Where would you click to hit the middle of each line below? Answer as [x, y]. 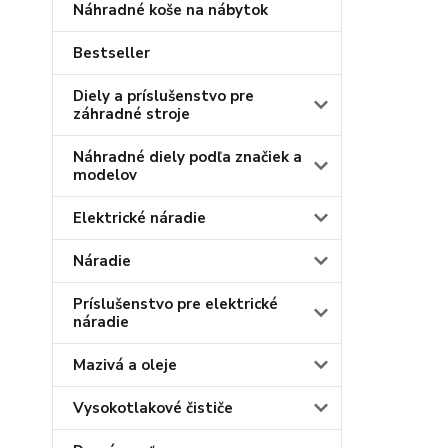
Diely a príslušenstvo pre [163, 96]
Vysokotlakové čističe [153, 408]
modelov [105, 175]
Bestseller [111, 53]
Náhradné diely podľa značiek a [187, 157]
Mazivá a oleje [125, 365]
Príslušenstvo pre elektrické [175, 304]
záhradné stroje [131, 114]
